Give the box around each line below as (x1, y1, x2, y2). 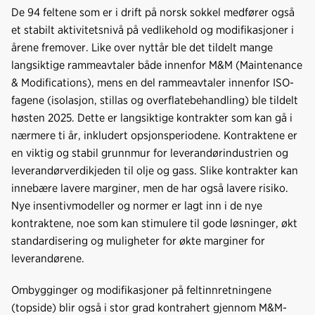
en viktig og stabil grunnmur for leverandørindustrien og (11, 146, 288, 160)
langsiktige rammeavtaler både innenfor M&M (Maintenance (11, 58, 302, 72)
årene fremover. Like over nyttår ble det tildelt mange (11, 40, 273, 54)
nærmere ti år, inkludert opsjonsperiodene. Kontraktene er (11, 128, 297, 142)
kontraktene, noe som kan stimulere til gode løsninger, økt (11, 216, 297, 230)
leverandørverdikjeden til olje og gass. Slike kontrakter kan (11, 163, 298, 177)
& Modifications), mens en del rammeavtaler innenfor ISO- (11, 75, 294, 89)
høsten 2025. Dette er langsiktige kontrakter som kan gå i (11, 110, 292, 124)
